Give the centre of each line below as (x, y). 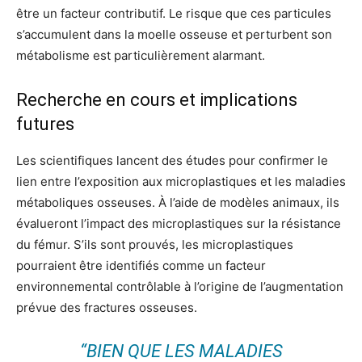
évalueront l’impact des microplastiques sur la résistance (179, 223)
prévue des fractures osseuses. (107, 307)
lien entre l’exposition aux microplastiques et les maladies (181, 181)
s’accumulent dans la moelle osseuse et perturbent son (174, 34)
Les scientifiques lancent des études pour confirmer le (172, 160)
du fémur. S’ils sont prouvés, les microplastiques (155, 244)
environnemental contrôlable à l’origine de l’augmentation (180, 286)
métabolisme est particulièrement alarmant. (141, 55)
